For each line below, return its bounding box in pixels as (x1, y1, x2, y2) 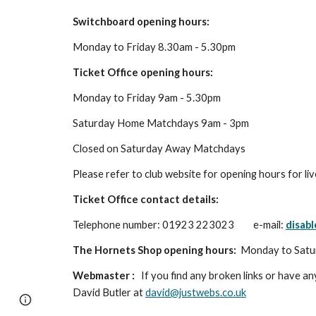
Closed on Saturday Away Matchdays (72, 142, 245, 154)
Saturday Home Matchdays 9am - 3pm (72, 117, 249, 129)
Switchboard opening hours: (72, 16, 209, 28)
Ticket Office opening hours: (72, 66, 213, 78)
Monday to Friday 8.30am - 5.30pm (72, 41, 238, 53)
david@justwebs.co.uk (145, 286, 246, 298)
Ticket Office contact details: (72, 193, 219, 205)
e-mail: (253, 219, 286, 231)
